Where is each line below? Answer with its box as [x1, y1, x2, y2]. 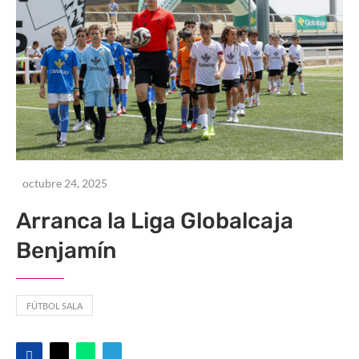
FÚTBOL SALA [26, 301, 83, 312]
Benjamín [16, 237, 116, 264]
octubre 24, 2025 [22, 176, 107, 191]
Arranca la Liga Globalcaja [16, 208, 293, 235]
